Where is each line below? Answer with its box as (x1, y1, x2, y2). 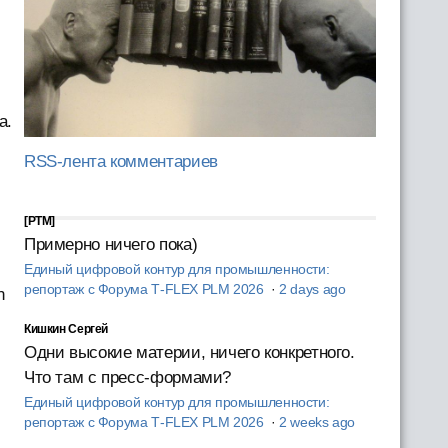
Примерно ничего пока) (23, 234, 198, 254)
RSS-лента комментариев (23, 151, 218, 171)
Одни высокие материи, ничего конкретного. (23, 342, 355, 362)
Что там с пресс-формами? (23, 367, 232, 387)
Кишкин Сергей (23, 321, 109, 336)
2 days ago (279, 281, 346, 297)
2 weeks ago (279, 414, 356, 430)
